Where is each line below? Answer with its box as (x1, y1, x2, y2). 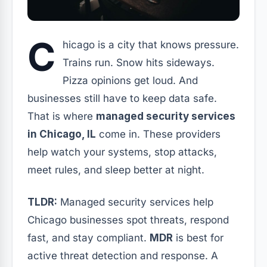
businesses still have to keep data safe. (27, 92, 217, 104)
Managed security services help (57, 195, 213, 208)
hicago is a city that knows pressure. (63, 38, 239, 51)
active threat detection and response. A (27, 249, 218, 262)
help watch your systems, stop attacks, (27, 145, 217, 158)
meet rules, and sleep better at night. (27, 163, 204, 176)
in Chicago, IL (27, 128, 96, 140)
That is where (27, 110, 96, 122)
